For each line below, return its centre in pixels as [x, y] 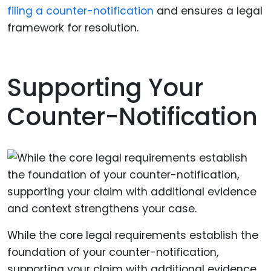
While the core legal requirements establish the [133, 235]
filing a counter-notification [80, 11]
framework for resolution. [73, 28]
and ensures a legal [208, 11]
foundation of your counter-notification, [113, 252]
